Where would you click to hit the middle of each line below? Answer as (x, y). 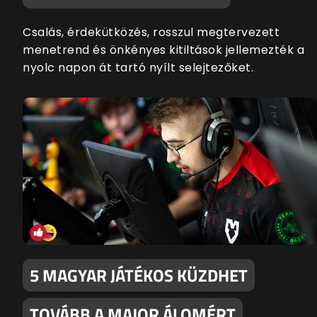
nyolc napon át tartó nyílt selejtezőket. (138, 68)
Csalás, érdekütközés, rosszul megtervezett (151, 33)
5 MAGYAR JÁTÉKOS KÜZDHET (139, 276)
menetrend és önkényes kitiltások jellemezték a (163, 50)
